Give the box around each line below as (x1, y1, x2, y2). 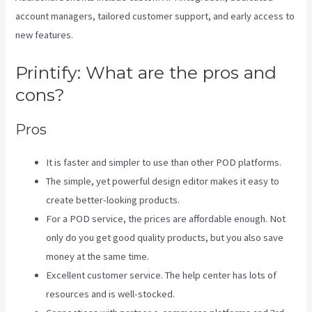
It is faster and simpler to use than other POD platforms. (46, 155, 282, 169)
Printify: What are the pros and (15, 61, 277, 83)
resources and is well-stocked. (46, 287, 175, 300)
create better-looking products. (46, 193, 180, 206)
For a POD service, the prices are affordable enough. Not (46, 212, 286, 225)
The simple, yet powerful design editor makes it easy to (46, 174, 280, 187)
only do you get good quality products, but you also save (46, 231, 284, 244)
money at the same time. (46, 249, 150, 263)
